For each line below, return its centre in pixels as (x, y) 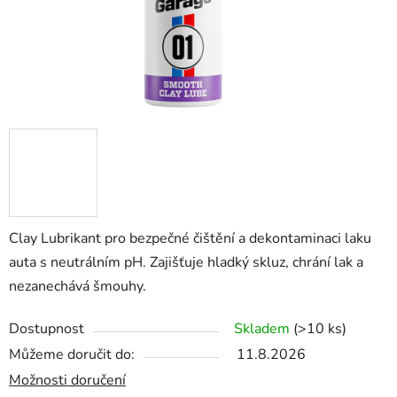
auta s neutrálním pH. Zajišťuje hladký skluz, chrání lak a (186, 263)
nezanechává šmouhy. (78, 287)
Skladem (264, 329)
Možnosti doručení (67, 381)
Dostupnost (47, 329)
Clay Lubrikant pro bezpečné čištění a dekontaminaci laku (190, 239)
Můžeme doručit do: (72, 355)
